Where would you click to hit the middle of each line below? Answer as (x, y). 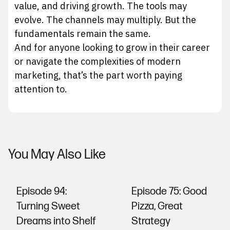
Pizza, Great (157, 206)
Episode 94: (42, 191)
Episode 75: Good (169, 191)
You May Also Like (57, 155)
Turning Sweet (49, 206)
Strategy (151, 221)
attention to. (41, 89)
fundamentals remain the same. (83, 34)
